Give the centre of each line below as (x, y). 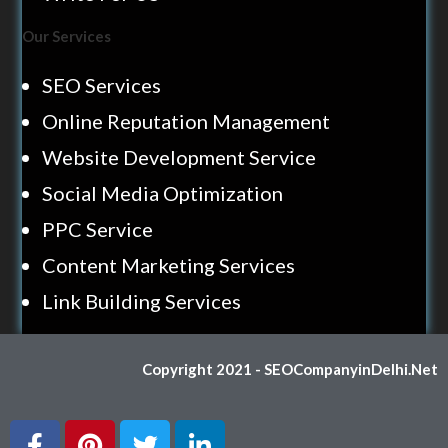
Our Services (67, 36)
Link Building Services (142, 301)
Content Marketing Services (169, 265)
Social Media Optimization (163, 193)
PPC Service (98, 229)
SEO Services (102, 85)
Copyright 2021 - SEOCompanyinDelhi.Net (290, 369)
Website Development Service (179, 157)
